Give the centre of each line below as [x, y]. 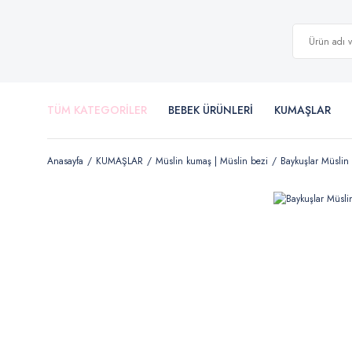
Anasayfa [65, 161]
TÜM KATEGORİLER [97, 110]
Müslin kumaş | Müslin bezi [212, 161]
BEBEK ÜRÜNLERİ [211, 110]
